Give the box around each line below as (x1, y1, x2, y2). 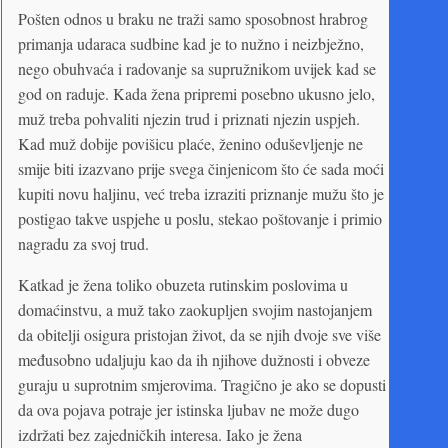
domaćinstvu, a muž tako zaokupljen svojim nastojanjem (18, 298, 372, 320)
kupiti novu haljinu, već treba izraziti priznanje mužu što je (18, 182, 384, 204)
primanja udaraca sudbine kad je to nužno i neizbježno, (18, 32, 364, 54)
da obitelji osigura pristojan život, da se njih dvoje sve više (18, 323, 381, 345)
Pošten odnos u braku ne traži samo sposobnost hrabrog (18, 7, 368, 29)
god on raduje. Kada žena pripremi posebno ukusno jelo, (18, 82, 375, 104)
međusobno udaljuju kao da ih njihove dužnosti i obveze (18, 348, 370, 370)
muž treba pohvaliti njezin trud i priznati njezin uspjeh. (18, 107, 360, 129)
